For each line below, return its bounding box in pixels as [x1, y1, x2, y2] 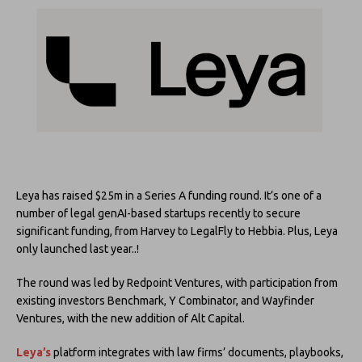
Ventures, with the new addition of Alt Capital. [16, 311, 245, 325]
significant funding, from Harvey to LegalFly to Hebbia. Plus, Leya [16, 224, 338, 238]
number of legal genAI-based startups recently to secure [16, 206, 301, 220]
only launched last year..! [16, 242, 139, 255]
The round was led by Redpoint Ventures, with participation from [16, 276, 338, 289]
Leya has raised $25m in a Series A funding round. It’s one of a [16, 188, 322, 202]
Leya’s [16, 345, 51, 359]
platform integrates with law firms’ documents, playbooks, [51, 345, 343, 359]
